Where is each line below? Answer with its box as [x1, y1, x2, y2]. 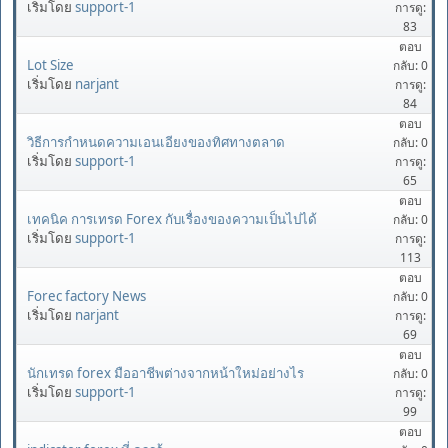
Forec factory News [27, 286, 146, 305]
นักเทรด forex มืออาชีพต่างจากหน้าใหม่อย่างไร [27, 363, 304, 382]
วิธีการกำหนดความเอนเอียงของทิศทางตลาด [27, 132, 285, 151]
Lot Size [27, 55, 74, 74]
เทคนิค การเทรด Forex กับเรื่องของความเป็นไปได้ [27, 209, 317, 228]
